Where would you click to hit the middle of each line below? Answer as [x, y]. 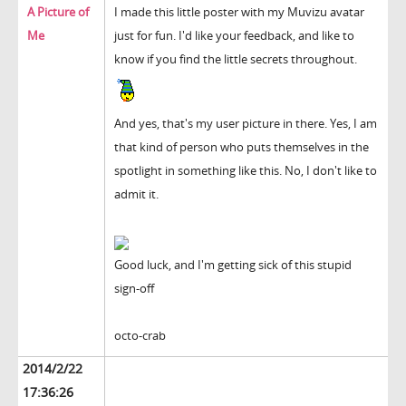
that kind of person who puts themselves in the [242, 147]
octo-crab [140, 336]
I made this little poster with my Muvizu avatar [239, 12]
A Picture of [58, 12]
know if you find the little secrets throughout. [236, 59]
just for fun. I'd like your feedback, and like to [234, 36]
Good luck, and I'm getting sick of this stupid [233, 265]
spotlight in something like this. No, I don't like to [246, 171]
